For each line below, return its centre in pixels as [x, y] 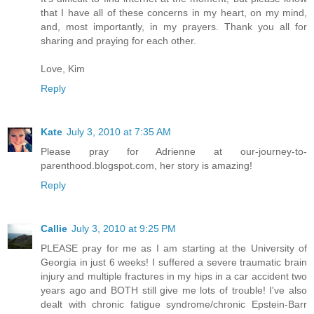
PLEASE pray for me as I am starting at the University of [174, 248]
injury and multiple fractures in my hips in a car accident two [174, 276]
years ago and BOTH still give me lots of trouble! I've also [174, 290]
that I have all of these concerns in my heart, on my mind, [174, 12]
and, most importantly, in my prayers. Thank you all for [174, 26]
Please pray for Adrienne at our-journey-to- [174, 151]
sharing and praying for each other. [118, 40]
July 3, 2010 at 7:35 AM [119, 131]
